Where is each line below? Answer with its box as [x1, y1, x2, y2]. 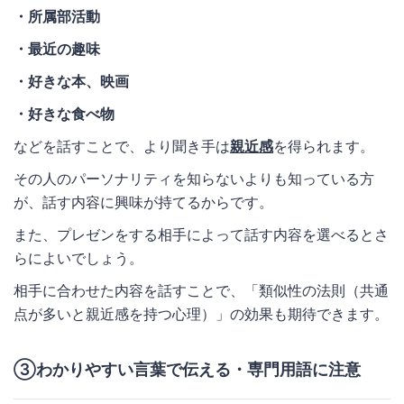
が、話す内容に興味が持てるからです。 [14, 192, 273, 211]
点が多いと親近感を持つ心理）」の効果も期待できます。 [14, 304, 389, 323]
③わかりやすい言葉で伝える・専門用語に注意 [14, 359, 361, 379]
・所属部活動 [14, 6, 100, 25]
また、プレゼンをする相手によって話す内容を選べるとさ [14, 225, 389, 243]
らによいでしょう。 [14, 248, 143, 267]
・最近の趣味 [14, 39, 100, 58]
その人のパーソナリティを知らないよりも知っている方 [14, 169, 374, 188]
